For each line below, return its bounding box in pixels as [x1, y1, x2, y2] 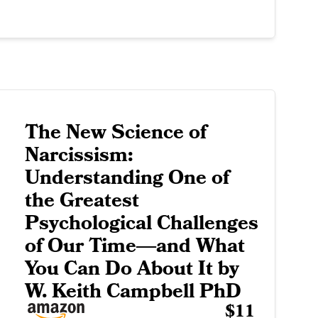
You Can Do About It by [24, 255, 239, 283]
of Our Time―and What [24, 232, 245, 261]
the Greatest [24, 187, 139, 215]
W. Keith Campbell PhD [24, 278, 241, 306]
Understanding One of [24, 164, 229, 192]
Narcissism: [24, 141, 133, 170]
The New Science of [24, 119, 207, 147]
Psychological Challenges [24, 209, 258, 238]
